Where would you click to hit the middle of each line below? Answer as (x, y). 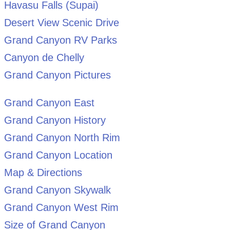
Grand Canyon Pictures (57, 75)
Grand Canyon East (49, 103)
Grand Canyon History (55, 120)
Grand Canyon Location (58, 155)
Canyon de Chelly (44, 58)
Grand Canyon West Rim (61, 208)
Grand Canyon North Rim (62, 138)
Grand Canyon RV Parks (60, 40)
